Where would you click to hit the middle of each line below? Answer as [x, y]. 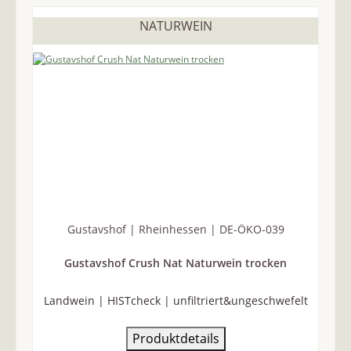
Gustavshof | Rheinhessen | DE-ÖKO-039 [175, 230]
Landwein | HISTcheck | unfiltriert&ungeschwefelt [175, 300]
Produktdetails [175, 339]
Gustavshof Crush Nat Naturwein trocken [175, 263]
